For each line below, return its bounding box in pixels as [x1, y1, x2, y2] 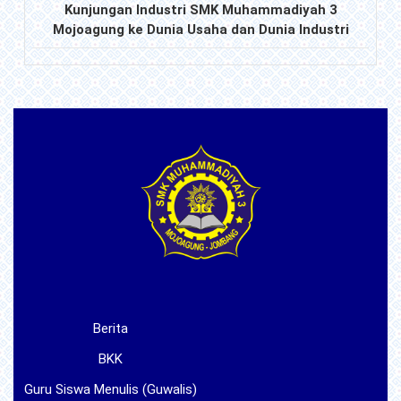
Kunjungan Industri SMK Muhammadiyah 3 [64, 2, 337, 19]
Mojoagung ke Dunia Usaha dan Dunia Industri [52, 21, 349, 38]
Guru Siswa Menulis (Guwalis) [24, 381, 197, 398]
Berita [93, 320, 128, 337]
